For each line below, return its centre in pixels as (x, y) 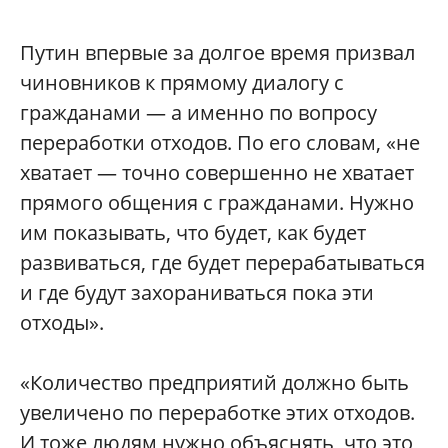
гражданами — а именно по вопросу (198, 112)
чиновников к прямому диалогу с (182, 82)
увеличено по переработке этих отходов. (217, 412)
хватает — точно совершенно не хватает (217, 172)
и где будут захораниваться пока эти (197, 292)
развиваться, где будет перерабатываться (222, 262)
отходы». (62, 322)
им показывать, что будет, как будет (193, 232)
